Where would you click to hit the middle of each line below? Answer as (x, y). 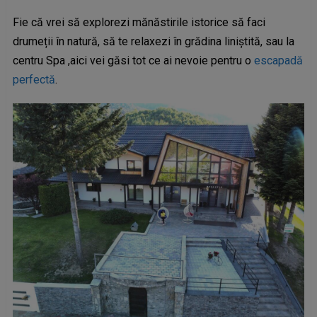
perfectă (34, 80)
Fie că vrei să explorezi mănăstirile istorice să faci (139, 22)
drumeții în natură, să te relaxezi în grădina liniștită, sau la (153, 41)
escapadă (278, 60)
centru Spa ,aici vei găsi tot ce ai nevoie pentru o (133, 60)
